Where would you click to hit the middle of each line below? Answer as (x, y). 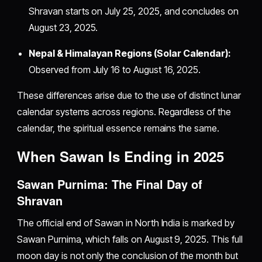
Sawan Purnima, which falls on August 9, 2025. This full (130, 239)
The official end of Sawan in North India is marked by (126, 223)
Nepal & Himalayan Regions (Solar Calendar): (130, 54)
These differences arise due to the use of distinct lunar (129, 96)
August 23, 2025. (63, 28)
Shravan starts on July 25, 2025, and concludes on (134, 11)
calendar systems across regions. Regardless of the (124, 112)
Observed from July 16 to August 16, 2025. (115, 70)
